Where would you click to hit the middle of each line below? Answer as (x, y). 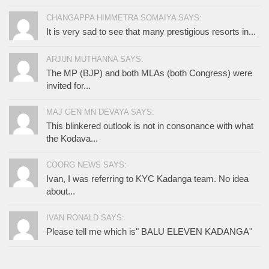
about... (61, 192)
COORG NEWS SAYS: (86, 165)
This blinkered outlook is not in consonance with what (150, 126)
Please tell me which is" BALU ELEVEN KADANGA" (149, 232)
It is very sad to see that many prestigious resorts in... (151, 32)
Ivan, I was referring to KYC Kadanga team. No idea (147, 179)
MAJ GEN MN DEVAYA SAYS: (100, 112)
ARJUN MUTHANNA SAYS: (95, 59)
